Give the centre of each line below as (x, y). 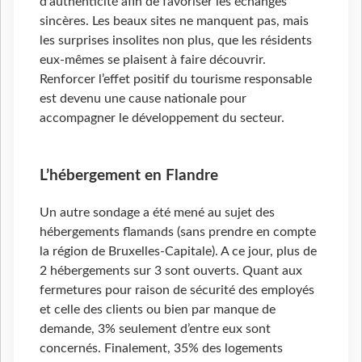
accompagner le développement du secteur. (162, 118)
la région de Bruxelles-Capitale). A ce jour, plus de (178, 251)
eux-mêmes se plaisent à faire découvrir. (153, 59)
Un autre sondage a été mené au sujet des (157, 212)
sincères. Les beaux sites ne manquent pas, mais (174, 21)
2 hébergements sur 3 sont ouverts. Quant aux (171, 270)
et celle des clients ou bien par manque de (158, 309)
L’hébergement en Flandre (129, 176)
